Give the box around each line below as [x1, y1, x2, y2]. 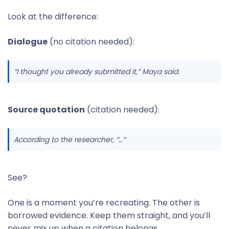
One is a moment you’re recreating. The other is [8, 197, 200, 209]
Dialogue [8, 36, 48, 48]
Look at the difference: [8, 11, 98, 22]
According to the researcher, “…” [14, 134, 125, 145]
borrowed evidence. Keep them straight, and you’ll [8, 210, 210, 221]
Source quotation [8, 104, 85, 116]
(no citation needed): [48, 36, 134, 48]
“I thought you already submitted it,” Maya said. [14, 66, 179, 77]
